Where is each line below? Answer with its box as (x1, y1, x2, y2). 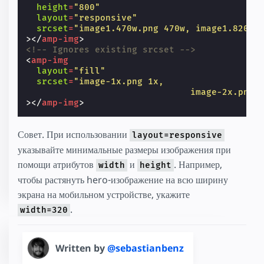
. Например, (174, 157, 222, 171)
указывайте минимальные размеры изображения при (18, 143, 231, 156)
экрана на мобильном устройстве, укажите (18, 187, 190, 201)
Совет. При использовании (18, 127, 130, 141)
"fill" (74, 65, 106, 76)
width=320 (20, 204, 68, 215)
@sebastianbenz (107, 241, 184, 255)
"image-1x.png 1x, (74, 76, 164, 87)
